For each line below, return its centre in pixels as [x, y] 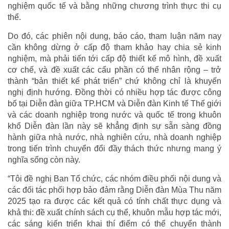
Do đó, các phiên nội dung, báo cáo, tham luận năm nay [114, 36]
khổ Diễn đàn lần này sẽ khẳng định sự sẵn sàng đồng [114, 126]
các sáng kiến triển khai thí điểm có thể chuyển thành [114, 223]
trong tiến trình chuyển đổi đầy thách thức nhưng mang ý [114, 148]
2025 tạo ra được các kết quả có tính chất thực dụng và [114, 201]
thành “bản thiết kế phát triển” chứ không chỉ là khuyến [114, 81]
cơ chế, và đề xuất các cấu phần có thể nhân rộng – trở [114, 70]
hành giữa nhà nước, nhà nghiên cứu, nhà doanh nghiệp [114, 137]
